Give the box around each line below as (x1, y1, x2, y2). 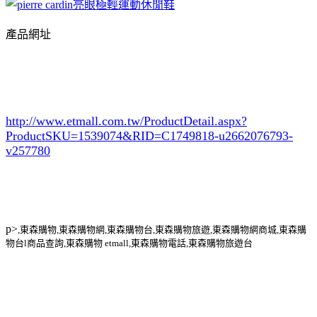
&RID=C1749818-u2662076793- (122, 128, 293, 143)
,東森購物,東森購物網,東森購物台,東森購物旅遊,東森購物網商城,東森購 (18, 224, 306, 235)
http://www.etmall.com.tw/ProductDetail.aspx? (6, 113, 247, 128)
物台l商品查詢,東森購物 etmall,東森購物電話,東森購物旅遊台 (6, 237, 253, 248)
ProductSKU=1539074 (6, 128, 122, 143)
